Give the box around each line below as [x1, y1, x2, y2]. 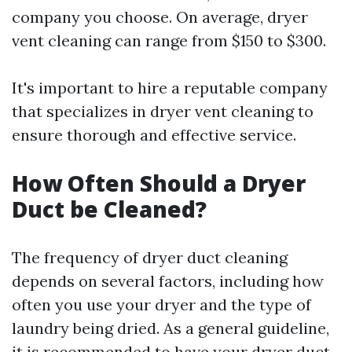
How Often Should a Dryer [12, 168, 306, 199]
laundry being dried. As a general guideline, [12, 318, 329, 339]
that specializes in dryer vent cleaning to [12, 101, 313, 122]
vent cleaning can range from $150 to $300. [12, 31, 326, 51]
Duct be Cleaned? [12, 194, 207, 225]
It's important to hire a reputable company [12, 78, 328, 98]
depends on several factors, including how [12, 271, 324, 291]
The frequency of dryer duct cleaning [12, 247, 288, 268]
